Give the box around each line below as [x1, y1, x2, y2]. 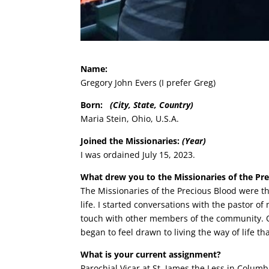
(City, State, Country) [110, 99, 194, 111]
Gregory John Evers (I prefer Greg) [80, 77, 216, 89]
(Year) [182, 135, 207, 147]
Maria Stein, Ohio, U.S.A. [80, 113, 180, 125]
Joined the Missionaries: [80, 135, 183, 147]
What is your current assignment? [80, 249, 222, 261]
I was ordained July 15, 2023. [80, 149, 196, 161]
